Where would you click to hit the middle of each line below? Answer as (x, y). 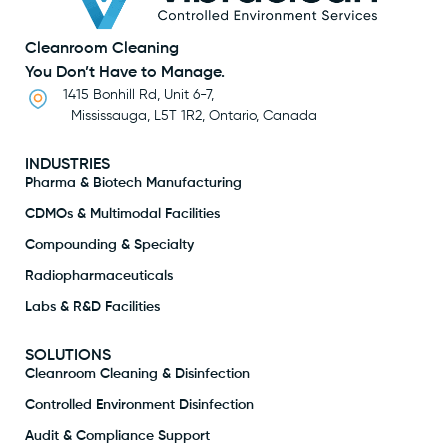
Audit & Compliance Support (117, 435)
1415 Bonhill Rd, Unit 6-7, (138, 94)
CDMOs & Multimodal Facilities (122, 213)
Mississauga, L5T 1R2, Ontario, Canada (189, 115)
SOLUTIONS (68, 355)
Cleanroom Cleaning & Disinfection (137, 373)
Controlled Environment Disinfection (139, 404)
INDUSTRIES (67, 164)
